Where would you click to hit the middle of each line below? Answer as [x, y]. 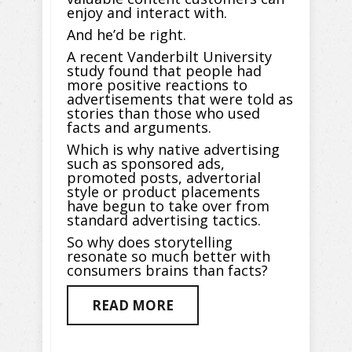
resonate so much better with [169, 257]
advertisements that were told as [180, 99]
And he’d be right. [126, 35]
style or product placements [163, 192]
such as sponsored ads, [146, 164]
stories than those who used [163, 114]
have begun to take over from [168, 206]
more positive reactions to [157, 85]
